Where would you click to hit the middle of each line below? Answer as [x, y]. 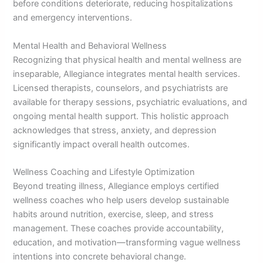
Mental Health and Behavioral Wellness [90, 45]
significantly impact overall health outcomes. [102, 144]
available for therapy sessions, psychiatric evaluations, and [130, 102]
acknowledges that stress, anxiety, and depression [115, 130]
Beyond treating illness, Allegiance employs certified [116, 186]
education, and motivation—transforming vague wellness [127, 243]
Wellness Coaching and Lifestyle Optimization [104, 172]
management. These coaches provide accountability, [119, 229]
